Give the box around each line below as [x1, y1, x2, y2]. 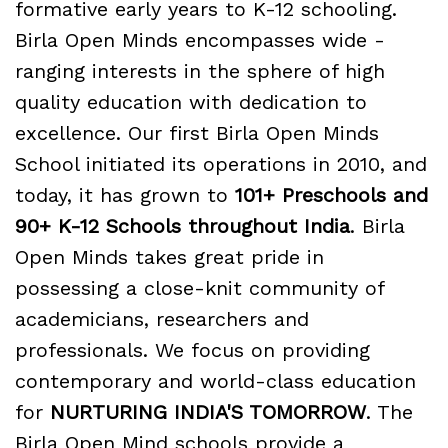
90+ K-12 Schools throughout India [15, 214, 350, 238]
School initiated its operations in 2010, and [15, 152, 427, 176]
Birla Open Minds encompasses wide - [15, 28, 385, 52]
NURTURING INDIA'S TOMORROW [50, 400, 366, 424]
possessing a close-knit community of [15, 276, 384, 300]
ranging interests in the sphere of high [15, 59, 385, 83]
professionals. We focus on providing [15, 338, 370, 362]
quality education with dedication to [15, 90, 367, 114]
